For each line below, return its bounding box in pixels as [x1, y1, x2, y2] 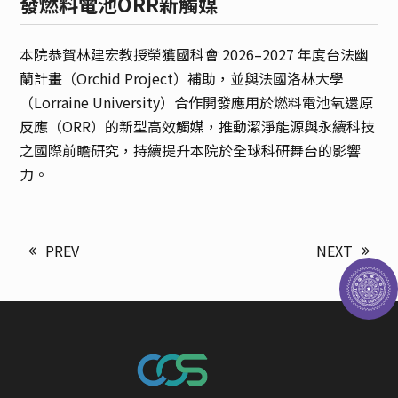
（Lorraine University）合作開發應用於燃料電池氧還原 [20, 92, 374, 113]
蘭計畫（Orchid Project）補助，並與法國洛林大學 [20, 68, 345, 89]
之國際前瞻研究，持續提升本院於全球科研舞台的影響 [20, 139, 362, 161]
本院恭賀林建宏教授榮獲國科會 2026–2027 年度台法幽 [20, 44, 370, 65]
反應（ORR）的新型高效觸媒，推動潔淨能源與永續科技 [20, 115, 376, 137]
